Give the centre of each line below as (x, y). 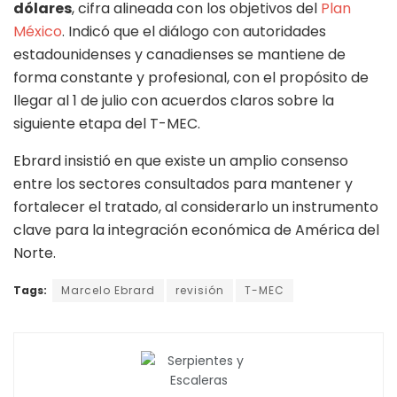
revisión (200, 291)
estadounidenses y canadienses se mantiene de (179, 55)
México (38, 32)
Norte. (35, 253)
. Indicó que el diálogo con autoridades (194, 32)
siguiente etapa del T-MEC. (107, 124)
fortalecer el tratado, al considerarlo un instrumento (196, 207)
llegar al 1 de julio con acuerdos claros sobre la (174, 101)
